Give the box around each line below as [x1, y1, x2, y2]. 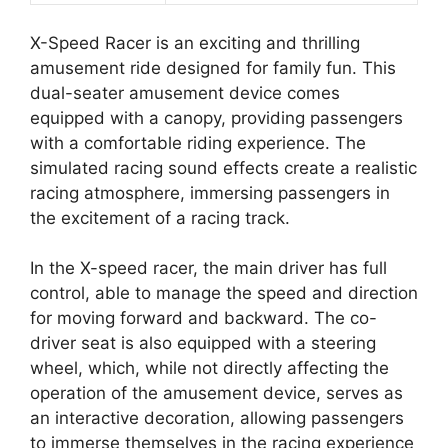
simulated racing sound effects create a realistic [30, 157, 417, 178]
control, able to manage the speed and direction [30, 283, 418, 304]
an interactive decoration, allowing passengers [30, 408, 404, 429]
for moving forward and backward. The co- [30, 308, 377, 329]
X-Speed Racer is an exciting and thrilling [30, 32, 360, 53]
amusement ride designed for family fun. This [30, 57, 396, 78]
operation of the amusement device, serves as [30, 383, 403, 404]
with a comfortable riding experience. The [30, 132, 366, 153]
